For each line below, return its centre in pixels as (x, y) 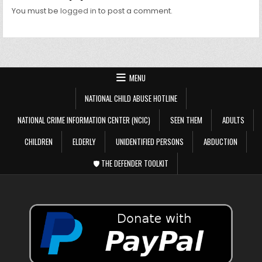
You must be (36, 11)
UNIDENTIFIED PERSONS (149, 141)
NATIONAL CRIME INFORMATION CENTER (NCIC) (84, 120)
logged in (79, 11)
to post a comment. (135, 11)
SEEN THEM (186, 120)
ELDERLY (84, 141)
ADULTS (233, 120)
